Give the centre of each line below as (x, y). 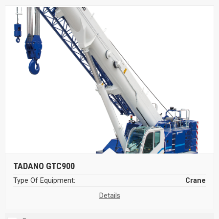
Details (109, 196)
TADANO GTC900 (44, 166)
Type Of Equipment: (44, 180)
